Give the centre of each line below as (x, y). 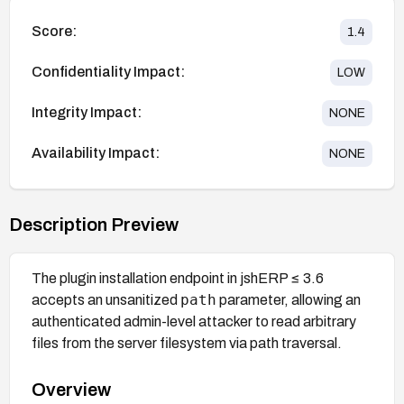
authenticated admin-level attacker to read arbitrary (194, 321)
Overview (71, 389)
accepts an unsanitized (106, 299)
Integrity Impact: (87, 113)
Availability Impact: (96, 153)
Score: (54, 32)
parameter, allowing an (289, 299)
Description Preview (94, 224)
